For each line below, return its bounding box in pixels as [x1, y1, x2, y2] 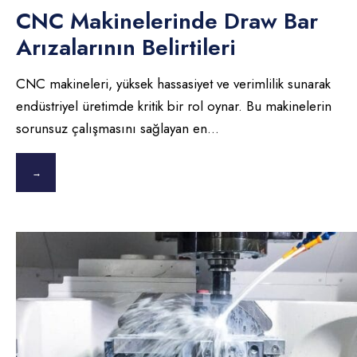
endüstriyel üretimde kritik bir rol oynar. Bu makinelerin [16, 96, 331, 116]
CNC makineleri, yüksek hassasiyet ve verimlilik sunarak [16, 74, 331, 94]
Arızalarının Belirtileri [16, 31, 236, 65]
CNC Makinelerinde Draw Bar [16, 5, 318, 38]
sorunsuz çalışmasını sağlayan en [16, 119, 207, 139]
